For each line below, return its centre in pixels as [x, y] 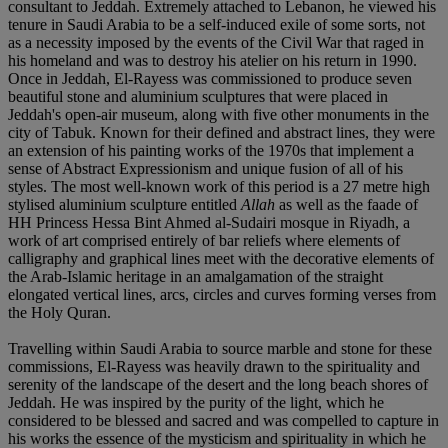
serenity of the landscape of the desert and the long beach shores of [218, 384]
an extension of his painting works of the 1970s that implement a [211, 150]
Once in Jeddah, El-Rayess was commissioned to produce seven [210, 78]
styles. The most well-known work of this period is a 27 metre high [219, 186]
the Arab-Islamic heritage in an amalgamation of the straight [195, 276]
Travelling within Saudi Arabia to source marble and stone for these [220, 348]
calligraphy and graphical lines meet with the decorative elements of [221, 258]
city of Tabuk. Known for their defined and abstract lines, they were [221, 132]
